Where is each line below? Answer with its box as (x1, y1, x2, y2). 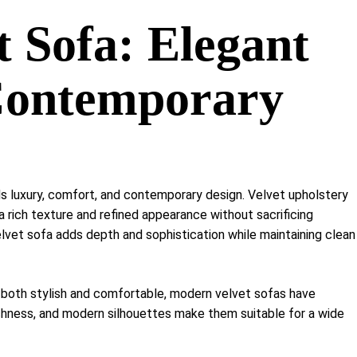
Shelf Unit (146, 11, 202, 27)
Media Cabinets (146, 56, 233, 72)
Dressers (146, 33, 197, 49)
